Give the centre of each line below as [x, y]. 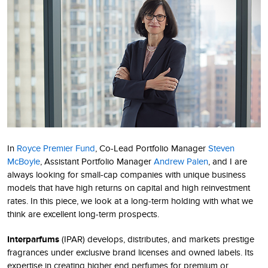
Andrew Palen [181, 161]
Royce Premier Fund [56, 148]
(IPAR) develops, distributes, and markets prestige [157, 239]
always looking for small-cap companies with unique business [127, 174]
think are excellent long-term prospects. [83, 214]
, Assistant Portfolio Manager [97, 161]
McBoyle [24, 161]
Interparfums [33, 239]
